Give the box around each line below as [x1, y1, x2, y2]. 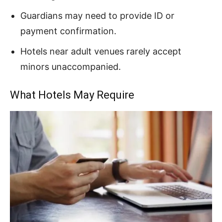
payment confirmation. [20, 26, 116, 36]
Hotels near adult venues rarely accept [20, 46, 181, 56]
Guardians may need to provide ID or [20, 10, 174, 21]
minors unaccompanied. [20, 61, 121, 72]
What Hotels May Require [10, 89, 134, 101]
